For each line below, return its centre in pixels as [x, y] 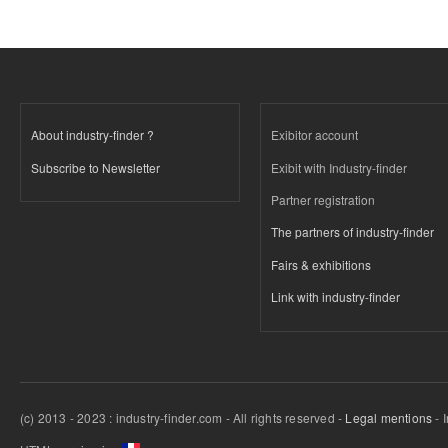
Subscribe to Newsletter [95, 167]
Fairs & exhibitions [321, 264]
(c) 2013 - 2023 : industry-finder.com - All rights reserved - [183, 417]
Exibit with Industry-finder [339, 167]
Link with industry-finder [335, 297]
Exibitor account [314, 135]
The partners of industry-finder [352, 232]
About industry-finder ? [92, 135]
